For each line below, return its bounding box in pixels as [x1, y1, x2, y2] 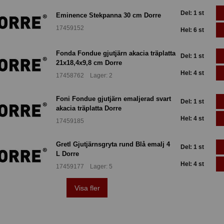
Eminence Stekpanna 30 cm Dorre [56, 11, 161, 19]
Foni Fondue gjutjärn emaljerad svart [56, 94, 171, 102]
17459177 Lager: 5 [56, 163, 112, 170]
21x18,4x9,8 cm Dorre [56, 58, 122, 66]
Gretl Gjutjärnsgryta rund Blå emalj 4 [56, 140, 170, 148]
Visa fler [74, 183, 100, 192]
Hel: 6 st [180, 26, 204, 34]
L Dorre [56, 149, 79, 157]
